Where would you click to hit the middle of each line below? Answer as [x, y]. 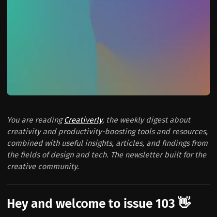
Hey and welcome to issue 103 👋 [99, 203]
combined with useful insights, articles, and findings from [107, 143]
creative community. [43, 166]
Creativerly [83, 120]
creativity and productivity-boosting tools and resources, [107, 131]
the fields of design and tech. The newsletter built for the [107, 155]
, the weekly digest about [146, 120]
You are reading [35, 120]
